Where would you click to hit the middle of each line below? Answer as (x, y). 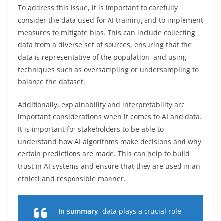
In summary (78, 211)
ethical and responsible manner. (72, 178)
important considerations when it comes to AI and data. (110, 116)
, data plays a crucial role (140, 211)
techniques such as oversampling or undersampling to (108, 69)
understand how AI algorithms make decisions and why (110, 141)
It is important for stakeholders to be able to (91, 129)
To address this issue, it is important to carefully (98, 7)
